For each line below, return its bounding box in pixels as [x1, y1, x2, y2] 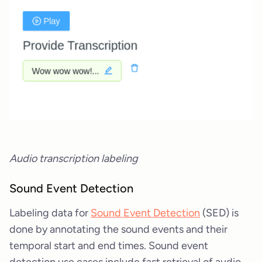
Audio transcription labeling [9, 152, 138, 166]
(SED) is [200, 206, 239, 219]
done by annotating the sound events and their [9, 222, 227, 236]
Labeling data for [9, 206, 91, 219]
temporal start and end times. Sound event [9, 239, 208, 252]
